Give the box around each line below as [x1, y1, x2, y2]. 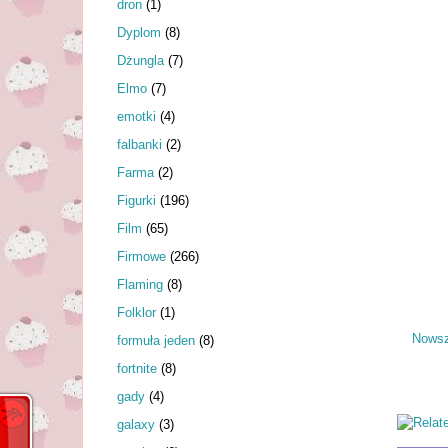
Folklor [117, 304, 156, 320]
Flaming [117, 276, 163, 292]
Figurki [117, 192, 156, 208]
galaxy [117, 416, 155, 432]
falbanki [117, 136, 162, 152]
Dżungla [117, 52, 164, 68]
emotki [117, 108, 156, 124]
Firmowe [117, 248, 166, 264]
